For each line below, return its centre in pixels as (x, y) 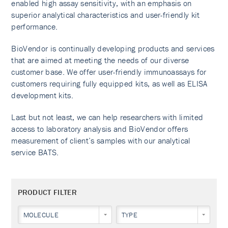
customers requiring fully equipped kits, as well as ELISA (109, 83)
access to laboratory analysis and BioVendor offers (100, 129)
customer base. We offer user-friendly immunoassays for (109, 72)
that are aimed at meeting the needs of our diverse (100, 60)
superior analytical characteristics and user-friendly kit (106, 15)
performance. (35, 26)
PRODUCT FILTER (47, 192)
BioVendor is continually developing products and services (113, 48)
